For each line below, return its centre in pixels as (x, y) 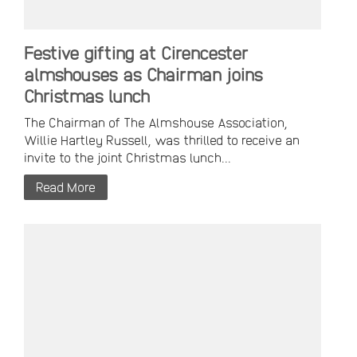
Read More (66, 187)
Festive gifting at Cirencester (136, 53)
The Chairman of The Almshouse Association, (156, 123)
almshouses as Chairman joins (143, 75)
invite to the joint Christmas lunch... (127, 158)
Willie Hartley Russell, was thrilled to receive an (162, 140)
